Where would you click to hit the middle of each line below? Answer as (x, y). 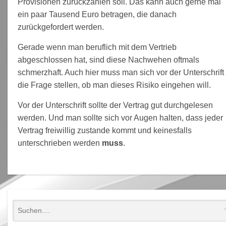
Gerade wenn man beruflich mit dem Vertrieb (97, 47)
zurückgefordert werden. (61, 27)
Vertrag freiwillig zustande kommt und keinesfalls (105, 130)
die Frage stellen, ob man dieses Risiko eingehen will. (115, 85)
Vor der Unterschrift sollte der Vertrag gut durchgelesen (116, 105)
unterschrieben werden (60, 143)
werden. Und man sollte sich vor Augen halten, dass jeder (121, 118)
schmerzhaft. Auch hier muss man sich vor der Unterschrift (121, 72)
